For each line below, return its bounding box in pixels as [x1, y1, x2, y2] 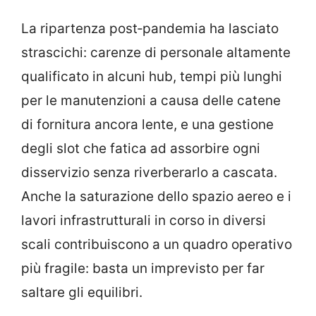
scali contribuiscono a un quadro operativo [21, 236, 292, 253]
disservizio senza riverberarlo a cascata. [21, 164, 277, 181]
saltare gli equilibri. [21, 284, 142, 300]
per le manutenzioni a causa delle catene [21, 92, 281, 109]
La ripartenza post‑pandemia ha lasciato [21, 20, 279, 37]
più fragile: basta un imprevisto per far [21, 260, 265, 276]
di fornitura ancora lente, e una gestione [21, 116, 274, 133]
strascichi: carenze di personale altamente [21, 44, 291, 61]
